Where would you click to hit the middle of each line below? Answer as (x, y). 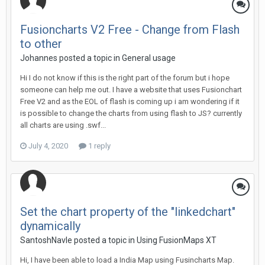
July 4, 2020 (48, 146)
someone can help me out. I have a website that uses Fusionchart (131, 90)
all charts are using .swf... (63, 125)
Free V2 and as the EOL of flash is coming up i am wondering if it (130, 101)
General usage (149, 58)
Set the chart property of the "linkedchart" (128, 212)
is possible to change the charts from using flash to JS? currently (131, 113)
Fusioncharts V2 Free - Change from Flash (130, 30)
